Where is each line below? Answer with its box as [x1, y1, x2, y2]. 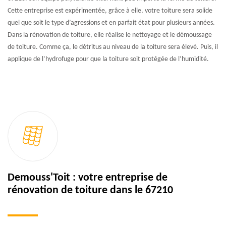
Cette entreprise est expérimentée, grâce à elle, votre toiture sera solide [8, 7, 212, 15]
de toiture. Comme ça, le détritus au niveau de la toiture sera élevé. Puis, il [8, 43, 218, 51]
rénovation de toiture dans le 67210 [8, 185, 173, 196]
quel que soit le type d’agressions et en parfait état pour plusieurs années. [8, 19, 215, 27]
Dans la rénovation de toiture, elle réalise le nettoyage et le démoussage [8, 31, 212, 39]
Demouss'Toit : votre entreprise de [8, 172, 167, 183]
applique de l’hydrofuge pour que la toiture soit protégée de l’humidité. [8, 55, 209, 63]
